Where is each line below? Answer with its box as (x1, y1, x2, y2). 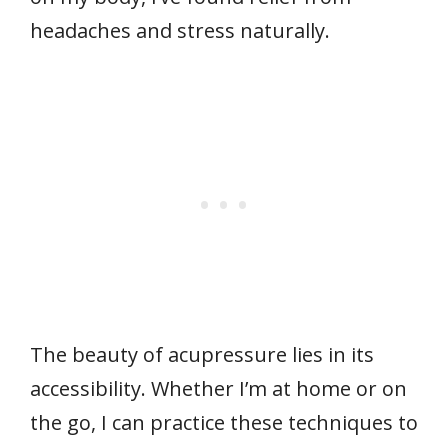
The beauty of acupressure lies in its (30, 341, 374, 369)
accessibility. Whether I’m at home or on (30, 375, 407, 403)
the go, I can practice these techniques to (30, 409, 418, 437)
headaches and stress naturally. (30, 17, 330, 45)
